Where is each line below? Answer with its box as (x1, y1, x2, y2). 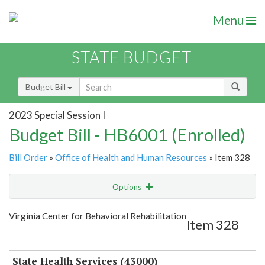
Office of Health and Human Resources (55, 152, 207, 163)
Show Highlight (69, 206, 124, 216)
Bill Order (9, 152, 47, 163)
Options (112, 182, 143, 192)
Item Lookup (12, 231, 59, 241)
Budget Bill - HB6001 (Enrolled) (9, 124, 245, 146)
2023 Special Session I (9, 108, 105, 121)
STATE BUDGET (72, 47, 192, 67)
